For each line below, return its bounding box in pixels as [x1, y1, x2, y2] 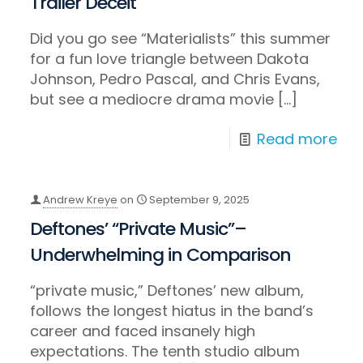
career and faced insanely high [30, 321, 256, 342]
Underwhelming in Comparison [30, 242, 292, 268]
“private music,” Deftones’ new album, [30, 280, 305, 301]
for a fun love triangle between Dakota [30, 49, 310, 70]
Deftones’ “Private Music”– [30, 216, 247, 242]
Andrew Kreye [43, 192, 118, 208]
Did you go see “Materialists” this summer [30, 28, 331, 49]
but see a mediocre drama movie [30, 89, 275, 110]
